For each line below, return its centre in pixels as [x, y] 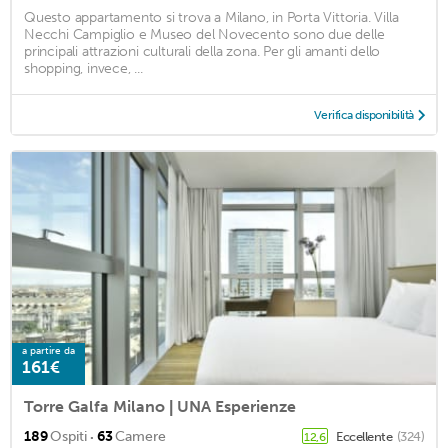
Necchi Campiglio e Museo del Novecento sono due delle [204, 34]
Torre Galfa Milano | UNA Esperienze [160, 406]
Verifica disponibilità [363, 114]
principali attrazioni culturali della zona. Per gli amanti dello [202, 51]
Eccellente [365, 436]
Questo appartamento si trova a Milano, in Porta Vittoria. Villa [211, 17]
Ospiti [68, 436]
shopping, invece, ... [83, 68]
